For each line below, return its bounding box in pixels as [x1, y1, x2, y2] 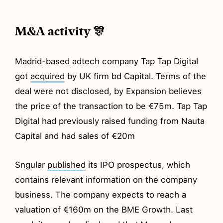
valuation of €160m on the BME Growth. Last [15, 204, 193, 215]
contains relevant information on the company [15, 174, 198, 185]
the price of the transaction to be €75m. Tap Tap [15, 101, 208, 111]
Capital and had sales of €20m [15, 130, 135, 141]
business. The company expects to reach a [15, 189, 187, 200]
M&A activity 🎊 [15, 23, 106, 39]
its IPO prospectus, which [86, 159, 191, 170]
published [47, 159, 86, 170]
